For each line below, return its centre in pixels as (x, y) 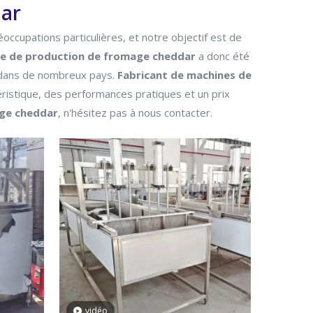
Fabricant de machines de (184, 75)
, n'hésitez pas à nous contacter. (135, 112)
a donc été (223, 56)
